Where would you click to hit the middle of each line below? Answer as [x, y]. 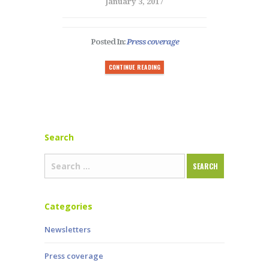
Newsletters [68, 230]
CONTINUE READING [134, 67]
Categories [68, 207]
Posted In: [108, 42]
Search [59, 138]
